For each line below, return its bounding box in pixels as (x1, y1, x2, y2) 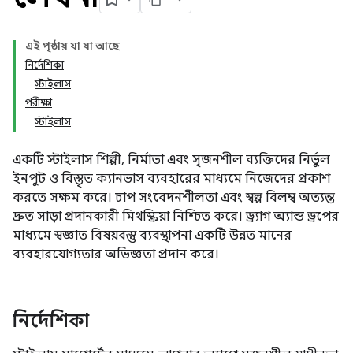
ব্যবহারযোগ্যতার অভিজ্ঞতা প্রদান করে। (13, 247, 219, 262)
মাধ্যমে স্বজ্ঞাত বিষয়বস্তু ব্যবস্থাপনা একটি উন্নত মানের (13, 228, 292, 243)
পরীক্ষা (25, 96, 52, 110)
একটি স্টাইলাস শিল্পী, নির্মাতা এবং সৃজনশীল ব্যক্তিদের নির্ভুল (13, 152, 330, 168)
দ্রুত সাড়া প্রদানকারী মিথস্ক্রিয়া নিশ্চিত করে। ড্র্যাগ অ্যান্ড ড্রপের (13, 209, 339, 225)
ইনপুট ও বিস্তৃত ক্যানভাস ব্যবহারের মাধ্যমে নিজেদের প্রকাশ (13, 171, 330, 187)
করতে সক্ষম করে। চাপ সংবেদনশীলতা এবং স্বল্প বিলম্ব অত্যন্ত (13, 190, 335, 206)
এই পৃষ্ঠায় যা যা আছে (25, 39, 120, 53)
